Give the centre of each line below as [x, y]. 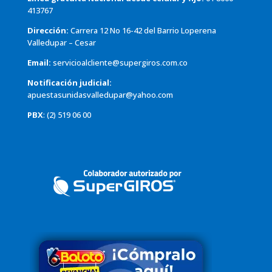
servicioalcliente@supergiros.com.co [120, 63]
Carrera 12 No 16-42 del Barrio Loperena [143, 31]
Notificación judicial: [69, 83]
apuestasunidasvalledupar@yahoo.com [100, 95]
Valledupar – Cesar [61, 43]
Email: [39, 63]
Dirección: [49, 31]
